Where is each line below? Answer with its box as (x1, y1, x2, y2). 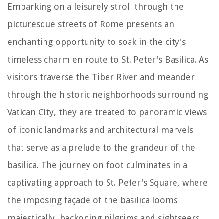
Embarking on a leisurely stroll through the (7, 1, 184, 12)
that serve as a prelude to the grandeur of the (7, 142, 195, 153)
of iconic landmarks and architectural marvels (7, 124, 193, 135)
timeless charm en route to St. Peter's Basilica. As (7, 54, 208, 65)
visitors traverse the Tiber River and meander (7, 71, 195, 82)
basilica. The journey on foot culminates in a (7, 159, 187, 170)
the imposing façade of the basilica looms (7, 195, 177, 205)
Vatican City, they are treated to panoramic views (7, 107, 207, 117)
